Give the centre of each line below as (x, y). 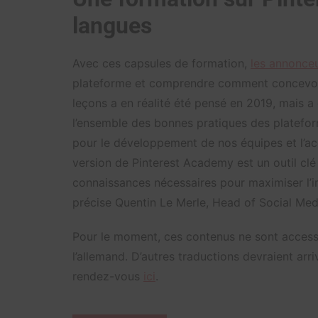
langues (112, 25)
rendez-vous (108, 276)
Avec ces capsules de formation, (161, 63)
